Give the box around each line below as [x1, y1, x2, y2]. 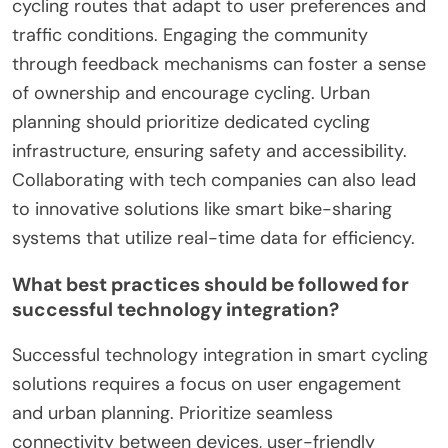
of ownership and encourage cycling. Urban [12, 80, 370, 105]
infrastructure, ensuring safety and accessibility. [12, 138, 407, 163]
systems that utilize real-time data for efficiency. [12, 225, 415, 250]
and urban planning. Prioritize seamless [12, 400, 333, 425]
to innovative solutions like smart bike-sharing [12, 196, 392, 221]
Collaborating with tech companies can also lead [12, 167, 416, 192]
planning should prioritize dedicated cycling [12, 109, 370, 134]
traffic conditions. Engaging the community [12, 22, 368, 47]
